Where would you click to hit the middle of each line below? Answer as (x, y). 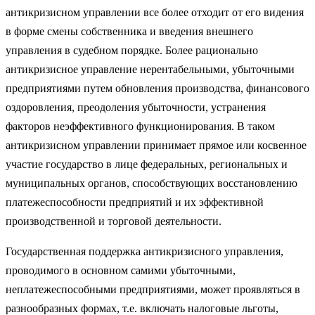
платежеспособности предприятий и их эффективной (135, 202)
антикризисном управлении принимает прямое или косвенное (156, 145)
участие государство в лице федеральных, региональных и (147, 164)
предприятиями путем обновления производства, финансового (157, 88)
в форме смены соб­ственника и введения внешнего (129, 31)
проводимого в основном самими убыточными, (121, 270)
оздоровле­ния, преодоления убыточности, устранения (136, 107)
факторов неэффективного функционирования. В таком (140, 126)
